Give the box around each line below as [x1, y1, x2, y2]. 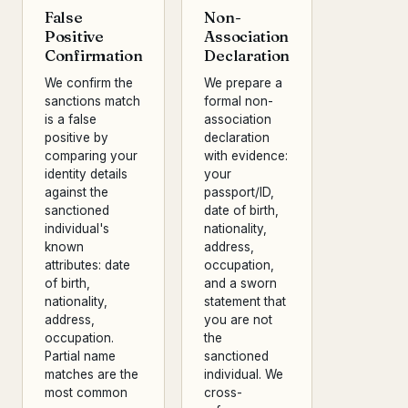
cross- [204, 385, 243, 400]
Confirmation [45, 46, 143, 65]
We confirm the [45, 76, 133, 90]
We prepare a [204, 76, 283, 90]
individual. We [204, 367, 284, 382]
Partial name [45, 349, 116, 363]
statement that [204, 294, 287, 309]
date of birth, [204, 203, 280, 218]
